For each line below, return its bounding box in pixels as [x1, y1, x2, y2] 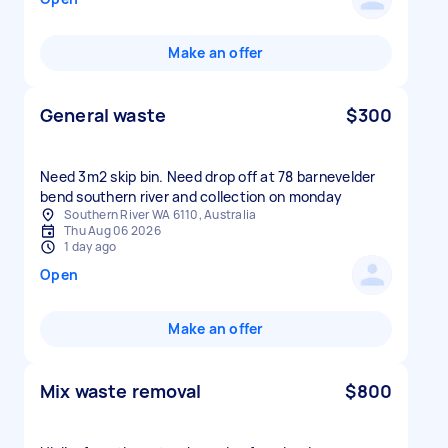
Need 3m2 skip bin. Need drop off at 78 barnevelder [40, 167, 376, 186]
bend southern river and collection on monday [40, 187, 342, 206]
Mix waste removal [40, 379, 202, 403]
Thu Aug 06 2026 [64, 222, 161, 239]
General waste [40, 103, 166, 127]
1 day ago [64, 238, 117, 255]
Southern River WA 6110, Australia [64, 206, 257, 223]
